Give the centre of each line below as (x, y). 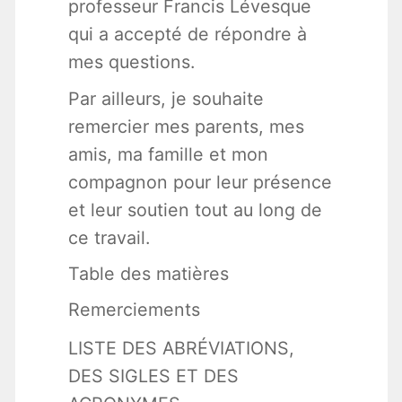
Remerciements (134, 310)
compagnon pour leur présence (200, 183)
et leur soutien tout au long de (195, 210)
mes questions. (131, 62)
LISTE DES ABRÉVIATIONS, (181, 349)
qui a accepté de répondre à (187, 35)
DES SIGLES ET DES (153, 376)
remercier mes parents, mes (186, 127)
